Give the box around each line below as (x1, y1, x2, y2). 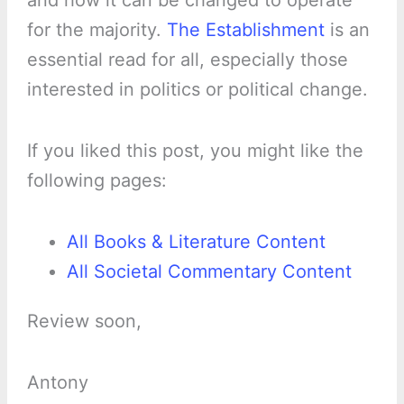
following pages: (26, 170, 167, 192)
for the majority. (26, 19, 167, 41)
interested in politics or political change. (26, 78, 368, 101)
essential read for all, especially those (26, 49, 348, 71)
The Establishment (166, 19, 325, 41)
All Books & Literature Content (66, 231, 326, 253)
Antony (26, 372, 88, 394)
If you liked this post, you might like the (26, 140, 363, 162)
